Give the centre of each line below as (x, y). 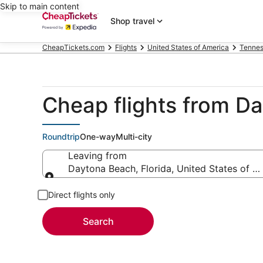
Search (98, 221)
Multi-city (134, 136)
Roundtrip (61, 136)
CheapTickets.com (73, 47)
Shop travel (132, 21)
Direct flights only (82, 195)
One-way (98, 136)
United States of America (188, 47)
